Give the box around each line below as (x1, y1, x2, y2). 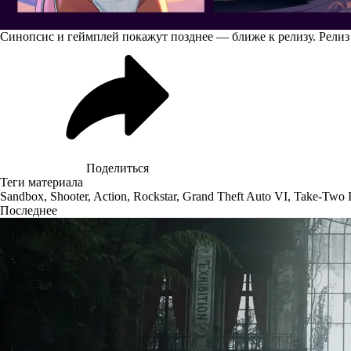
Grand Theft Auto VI (183, 189, 288, 203)
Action (93, 189, 127, 203)
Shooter (50, 189, 88, 203)
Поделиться (86, 161, 149, 175)
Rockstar (133, 189, 176, 203)
